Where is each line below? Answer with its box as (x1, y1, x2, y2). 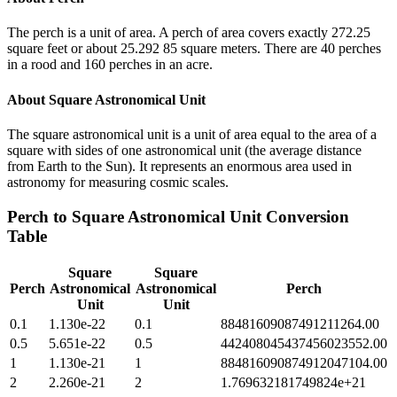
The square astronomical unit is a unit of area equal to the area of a (7, 126, 377, 142)
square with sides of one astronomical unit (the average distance (7, 142, 362, 158)
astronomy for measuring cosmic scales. (7, 174, 229, 190)
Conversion (261, 206, 349, 226)
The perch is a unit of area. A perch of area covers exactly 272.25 (7, 25, 370, 41)
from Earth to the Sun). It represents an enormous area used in (7, 158, 352, 174)
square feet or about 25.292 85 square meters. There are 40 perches (7, 41, 381, 57)
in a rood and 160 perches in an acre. (7, 57, 213, 73)
